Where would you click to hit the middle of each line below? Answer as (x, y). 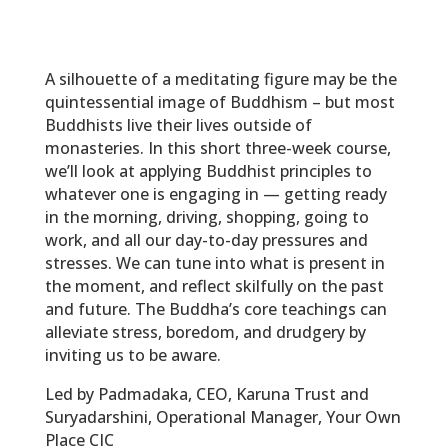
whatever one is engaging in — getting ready (215, 194)
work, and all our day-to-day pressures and (206, 240)
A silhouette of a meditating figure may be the (220, 79)
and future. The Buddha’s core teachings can (215, 309)
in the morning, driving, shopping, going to (206, 217)
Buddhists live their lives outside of (178, 125)
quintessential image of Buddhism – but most (219, 102)
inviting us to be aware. (132, 355)
